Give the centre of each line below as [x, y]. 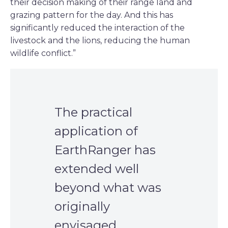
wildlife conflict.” [43, 53]
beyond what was [108, 187]
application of [96, 131]
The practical [93, 112]
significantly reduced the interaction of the [97, 28]
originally [82, 206]
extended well [97, 168]
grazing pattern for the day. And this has [92, 15]
